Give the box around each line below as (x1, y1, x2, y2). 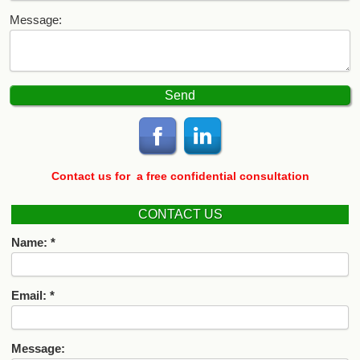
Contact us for (51, 170, 133, 182)
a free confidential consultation (136, 170, 309, 182)
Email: (11, 288, 47, 302)
